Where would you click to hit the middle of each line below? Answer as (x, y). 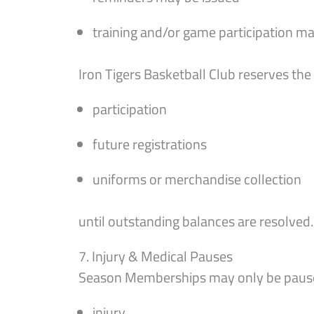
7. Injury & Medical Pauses (156, 256)
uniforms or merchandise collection (197, 179)
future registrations (150, 144)
